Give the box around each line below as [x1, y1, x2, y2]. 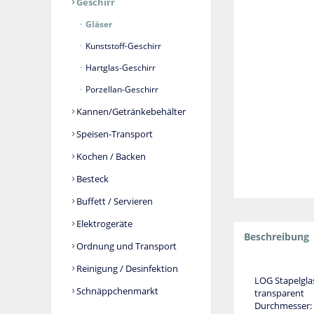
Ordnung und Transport [74, 240, 177, 253]
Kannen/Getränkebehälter [74, 105, 186, 118]
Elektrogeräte [74, 217, 132, 231]
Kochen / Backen [74, 150, 146, 163]
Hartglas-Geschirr [83, 62, 156, 74]
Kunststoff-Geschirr [83, 40, 161, 53]
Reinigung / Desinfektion [74, 262, 178, 275]
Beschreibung [244, 230, 309, 244]
